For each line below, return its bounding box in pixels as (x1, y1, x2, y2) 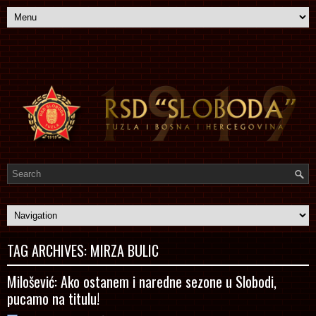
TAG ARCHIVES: (7, 239, 90, 261)
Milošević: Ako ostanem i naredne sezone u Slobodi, (7, 270, 276, 292)
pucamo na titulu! (7, 287, 99, 309)
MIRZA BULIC (90, 239, 159, 261)
